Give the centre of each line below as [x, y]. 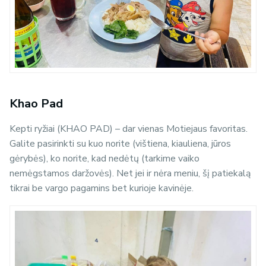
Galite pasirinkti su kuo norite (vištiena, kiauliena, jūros [120, 143]
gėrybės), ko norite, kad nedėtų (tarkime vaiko [104, 158]
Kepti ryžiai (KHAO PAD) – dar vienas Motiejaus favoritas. [129, 129]
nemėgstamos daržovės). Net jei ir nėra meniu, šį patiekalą [130, 173]
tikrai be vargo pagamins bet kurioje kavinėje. [102, 188]
